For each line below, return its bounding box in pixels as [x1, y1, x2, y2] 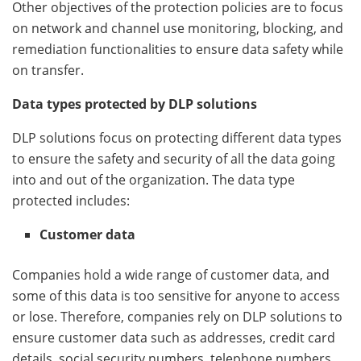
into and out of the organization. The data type [12, 170, 295, 189]
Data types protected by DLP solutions [12, 94, 257, 113]
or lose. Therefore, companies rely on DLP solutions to [12, 307, 342, 326]
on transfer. [12, 60, 90, 79]
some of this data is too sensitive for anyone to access [12, 286, 340, 305]
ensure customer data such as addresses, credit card [12, 328, 335, 346]
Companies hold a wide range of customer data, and [12, 265, 330, 284]
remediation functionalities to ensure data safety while [12, 39, 343, 58]
